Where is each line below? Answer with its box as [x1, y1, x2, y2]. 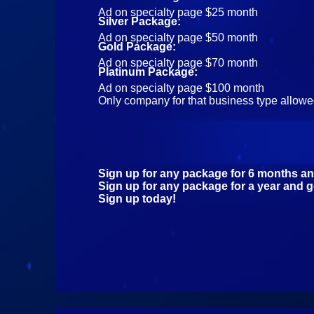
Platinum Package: [98, 65, 198, 78]
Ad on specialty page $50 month [98, 31, 259, 43]
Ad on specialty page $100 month [98, 81, 265, 94]
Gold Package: [98, 40, 177, 53]
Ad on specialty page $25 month [98, 6, 259, 18]
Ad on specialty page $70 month [98, 56, 259, 69]
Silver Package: [98, 15, 182, 27]
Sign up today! [98, 192, 177, 205]
